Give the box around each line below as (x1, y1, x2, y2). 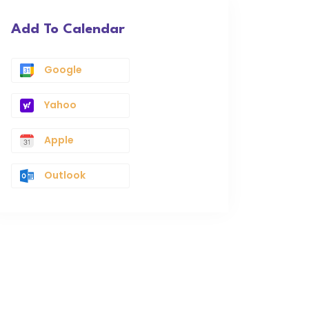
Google (44, 63, 82, 77)
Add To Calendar (11, 23, 125, 37)
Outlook (44, 168, 86, 182)
